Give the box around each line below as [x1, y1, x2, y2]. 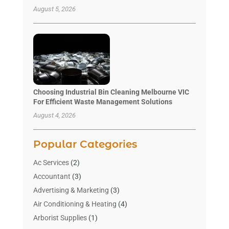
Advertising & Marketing [33, 186, 109, 195]
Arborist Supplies [33, 214, 87, 222]
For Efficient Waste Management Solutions [33, 98, 172, 106]
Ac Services [33, 158, 69, 167]
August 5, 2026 [33, 5, 76, 13]
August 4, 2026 [33, 111, 76, 120]
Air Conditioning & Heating [33, 200, 117, 209]
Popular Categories [33, 138, 137, 151]
